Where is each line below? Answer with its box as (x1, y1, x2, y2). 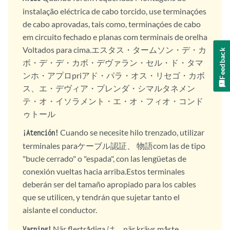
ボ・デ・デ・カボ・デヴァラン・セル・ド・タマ (23, 57, 203, 67)
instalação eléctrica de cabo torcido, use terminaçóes (23, 6, 206, 16)
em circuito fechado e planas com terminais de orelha (23, 31, 207, 42)
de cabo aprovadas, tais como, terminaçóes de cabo (23, 18, 201, 29)
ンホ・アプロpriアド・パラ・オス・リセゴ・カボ (23, 70, 205, 80)
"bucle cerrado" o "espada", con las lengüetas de (23, 154, 186, 164)
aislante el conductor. (23, 205, 97, 215)
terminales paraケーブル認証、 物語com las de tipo (23, 141, 205, 151)
